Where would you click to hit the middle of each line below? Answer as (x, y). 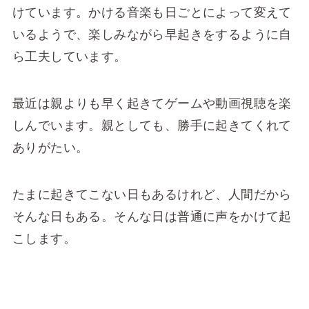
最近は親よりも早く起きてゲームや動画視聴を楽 (152, 103)
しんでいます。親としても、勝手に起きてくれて (152, 125)
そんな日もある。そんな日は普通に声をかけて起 (152, 216)
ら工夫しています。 (69, 57)
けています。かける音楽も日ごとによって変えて (152, 13)
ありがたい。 (50, 147)
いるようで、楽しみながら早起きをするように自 (152, 35)
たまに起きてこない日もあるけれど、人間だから (152, 194)
